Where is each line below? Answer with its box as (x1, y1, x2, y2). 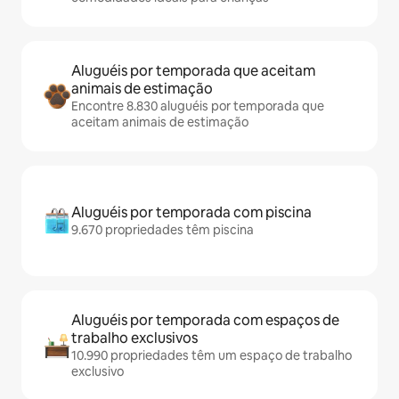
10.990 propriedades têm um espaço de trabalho (71, 347, 352, 363)
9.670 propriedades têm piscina (71, 222, 254, 238)
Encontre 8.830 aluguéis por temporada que (71, 98, 324, 114)
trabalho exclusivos (71, 329, 198, 347)
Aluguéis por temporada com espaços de (71, 311, 339, 330)
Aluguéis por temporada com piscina (71, 203, 312, 222)
